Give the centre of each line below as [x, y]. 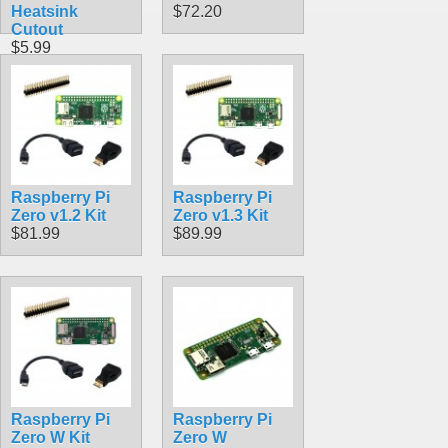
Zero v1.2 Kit [58, 215]
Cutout [37, 29]
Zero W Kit [50, 437]
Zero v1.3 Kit [220, 215]
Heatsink [44, 11]
